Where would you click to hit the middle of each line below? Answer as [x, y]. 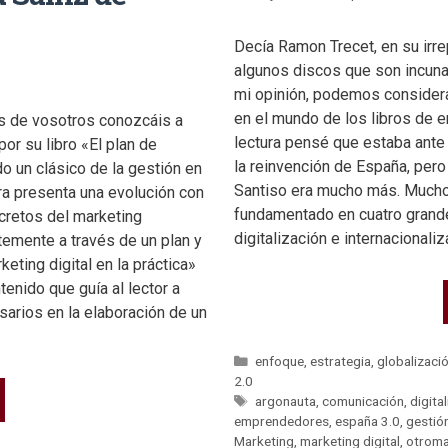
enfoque [280, 361]
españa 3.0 [367, 421]
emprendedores [281, 421]
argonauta [286, 401]
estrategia [341, 361]
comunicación [363, 401]
